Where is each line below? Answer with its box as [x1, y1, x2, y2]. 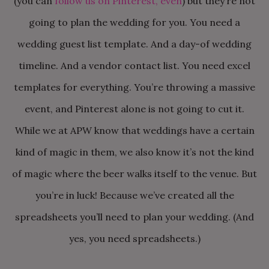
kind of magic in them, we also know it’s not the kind [15, 146, 254, 158]
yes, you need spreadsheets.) [68, 232, 201, 244]
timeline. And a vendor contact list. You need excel [19, 59, 250, 71]
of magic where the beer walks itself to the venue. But [12, 168, 257, 180]
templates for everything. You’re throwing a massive [14, 81, 255, 93]
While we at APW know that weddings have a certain [14, 124, 255, 136]
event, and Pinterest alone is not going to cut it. [25, 103, 244, 115]
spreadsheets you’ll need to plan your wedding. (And [15, 211, 254, 223]
